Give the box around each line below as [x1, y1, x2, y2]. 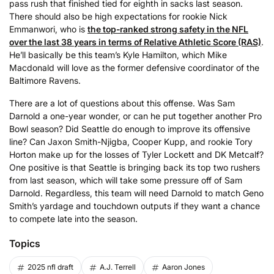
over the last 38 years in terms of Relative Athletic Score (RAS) [9, 36, 261, 47]
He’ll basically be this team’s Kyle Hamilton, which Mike [9, 49, 227, 60]
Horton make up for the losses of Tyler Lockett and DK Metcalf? [9, 149, 264, 160]
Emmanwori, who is [9, 23, 87, 34]
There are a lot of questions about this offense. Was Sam [9, 98, 235, 109]
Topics [9, 237, 40, 250]
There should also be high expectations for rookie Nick [9, 10, 228, 21]
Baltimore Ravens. [9, 75, 81, 86]
